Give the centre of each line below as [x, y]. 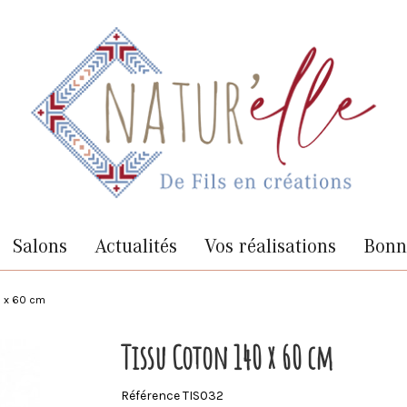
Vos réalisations [270, 246]
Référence [151, 395]
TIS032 [203, 395]
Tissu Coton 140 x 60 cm [228, 357]
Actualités [135, 246]
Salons [40, 246]
